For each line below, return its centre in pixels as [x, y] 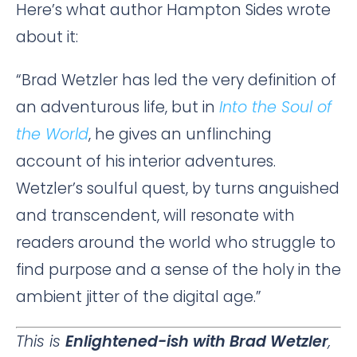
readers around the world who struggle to [176, 242]
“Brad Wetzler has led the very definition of [176, 80]
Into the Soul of [275, 107]
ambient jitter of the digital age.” [139, 296]
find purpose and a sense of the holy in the [178, 269]
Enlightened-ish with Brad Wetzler [197, 341]
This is [41, 341]
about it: [47, 37]
